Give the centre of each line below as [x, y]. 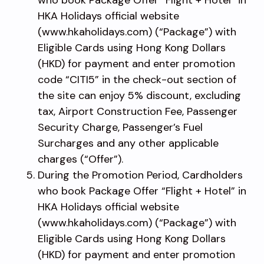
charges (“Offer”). [80, 159]
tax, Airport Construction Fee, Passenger [138, 111]
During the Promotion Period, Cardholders [140, 175]
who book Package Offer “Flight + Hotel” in [142, 191]
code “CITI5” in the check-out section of [137, 79]
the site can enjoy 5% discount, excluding [139, 95]
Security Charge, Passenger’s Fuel [120, 127]
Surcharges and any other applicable [128, 143]
